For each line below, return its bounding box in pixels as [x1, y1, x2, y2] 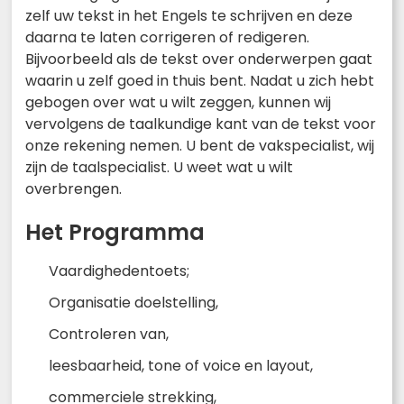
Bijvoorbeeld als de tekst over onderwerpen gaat [25, 48, 372, 69]
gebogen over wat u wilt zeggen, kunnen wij [25, 91, 331, 113]
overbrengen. [25, 178, 122, 199]
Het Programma [25, 216, 205, 247]
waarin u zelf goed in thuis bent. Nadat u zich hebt [25, 69, 374, 91]
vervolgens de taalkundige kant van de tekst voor [25, 113, 376, 134]
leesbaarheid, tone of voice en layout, [49, 354, 313, 376]
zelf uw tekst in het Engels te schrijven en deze [25, 5, 353, 26]
